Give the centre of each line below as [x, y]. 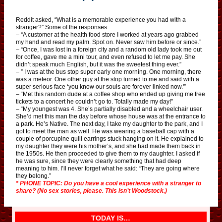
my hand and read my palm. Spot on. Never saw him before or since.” [109, 42]
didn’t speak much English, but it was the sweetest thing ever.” [99, 64]
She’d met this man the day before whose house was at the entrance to [111, 116]
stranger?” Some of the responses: [62, 27]
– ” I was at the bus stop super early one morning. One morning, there [109, 72]
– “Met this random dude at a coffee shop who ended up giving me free [111, 94]
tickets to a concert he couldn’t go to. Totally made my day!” [94, 101]
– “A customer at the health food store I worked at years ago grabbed [107, 34]
